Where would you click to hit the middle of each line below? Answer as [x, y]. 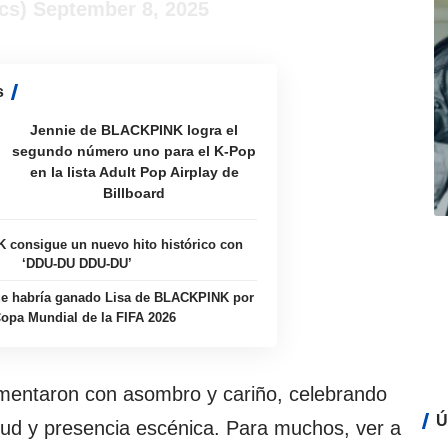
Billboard [134, 193]
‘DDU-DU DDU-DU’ [76, 264]
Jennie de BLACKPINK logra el [134, 130]
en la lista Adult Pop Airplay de [134, 172]
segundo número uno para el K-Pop [134, 151]
